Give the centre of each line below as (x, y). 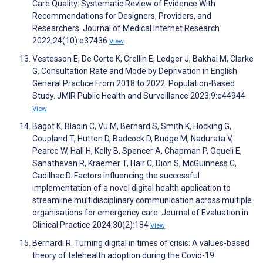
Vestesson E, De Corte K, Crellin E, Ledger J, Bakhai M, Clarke (143, 59)
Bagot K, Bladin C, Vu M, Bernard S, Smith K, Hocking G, (132, 127)
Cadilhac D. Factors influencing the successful (116, 176)
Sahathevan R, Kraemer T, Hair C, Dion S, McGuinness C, (134, 163)
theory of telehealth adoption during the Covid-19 (123, 256)
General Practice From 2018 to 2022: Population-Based (134, 84)
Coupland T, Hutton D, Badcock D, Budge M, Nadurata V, (133, 139)
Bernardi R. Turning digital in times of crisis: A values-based (141, 243)
